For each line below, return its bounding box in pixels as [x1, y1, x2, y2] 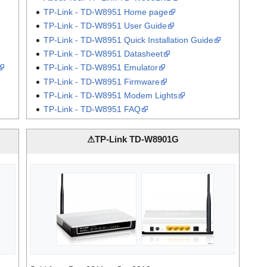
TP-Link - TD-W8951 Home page [43, 7, 168, 17]
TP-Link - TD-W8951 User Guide [43, 21, 167, 31]
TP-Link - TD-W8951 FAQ [43, 104, 141, 114]
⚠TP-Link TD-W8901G [86, 134, 179, 144]
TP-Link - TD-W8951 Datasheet [43, 48, 163, 58]
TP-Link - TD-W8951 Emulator [43, 63, 158, 73]
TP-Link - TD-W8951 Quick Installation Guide [43, 35, 213, 45]
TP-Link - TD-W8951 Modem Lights [43, 91, 178, 101]
